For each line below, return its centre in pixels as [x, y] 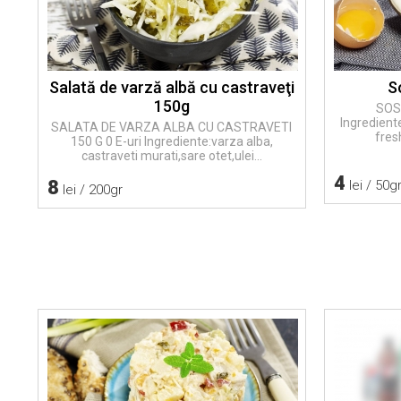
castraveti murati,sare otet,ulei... [171, 156]
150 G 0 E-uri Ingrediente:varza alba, [171, 141]
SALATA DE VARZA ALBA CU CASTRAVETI [172, 127]
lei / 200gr [91, 190]
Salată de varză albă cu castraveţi [171, 87]
